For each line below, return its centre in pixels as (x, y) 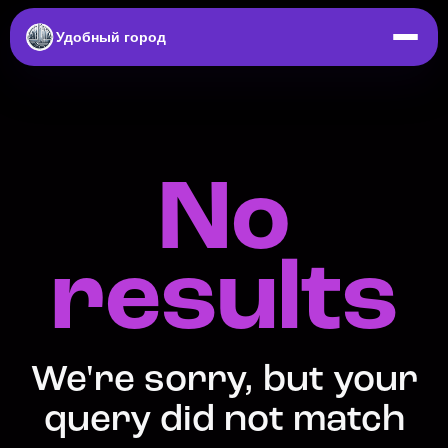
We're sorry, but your (224, 380)
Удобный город (111, 36)
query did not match (224, 420)
